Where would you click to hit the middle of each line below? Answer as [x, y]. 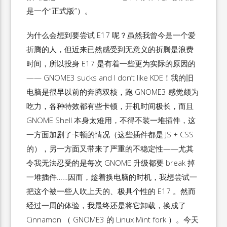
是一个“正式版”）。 [60, 11]
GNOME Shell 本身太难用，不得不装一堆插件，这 [111, 120]
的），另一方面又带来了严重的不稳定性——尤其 [110, 148]
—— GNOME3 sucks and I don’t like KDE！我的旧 [110, 78]
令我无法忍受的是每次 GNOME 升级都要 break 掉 [111, 163]
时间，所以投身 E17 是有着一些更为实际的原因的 [111, 63]
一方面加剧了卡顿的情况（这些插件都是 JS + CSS [110, 134]
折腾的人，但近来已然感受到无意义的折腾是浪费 [110, 49]
